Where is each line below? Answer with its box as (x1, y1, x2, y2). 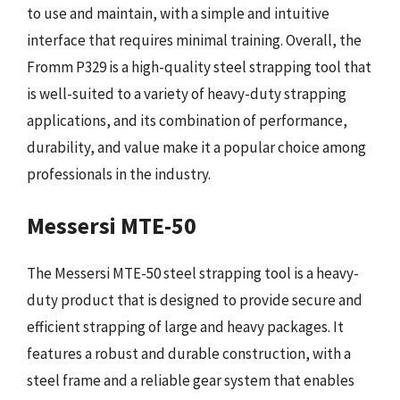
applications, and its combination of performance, (27, 110, 347, 130)
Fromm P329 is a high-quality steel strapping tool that (27, 56, 371, 77)
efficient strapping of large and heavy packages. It (27, 317, 344, 337)
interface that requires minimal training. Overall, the (27, 29, 362, 50)
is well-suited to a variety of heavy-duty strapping (27, 83, 346, 104)
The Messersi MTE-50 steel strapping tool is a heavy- (27, 263, 359, 283)
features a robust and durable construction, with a (27, 344, 351, 363)
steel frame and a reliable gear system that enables (27, 371, 354, 390)
